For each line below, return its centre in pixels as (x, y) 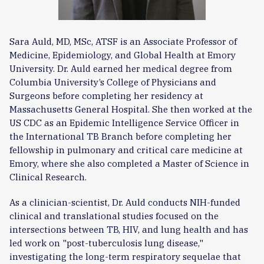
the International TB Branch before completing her (121, 136)
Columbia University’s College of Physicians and (113, 82)
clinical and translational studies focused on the (114, 215)
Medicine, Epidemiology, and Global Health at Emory (123, 55)
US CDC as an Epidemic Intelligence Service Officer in (124, 122)
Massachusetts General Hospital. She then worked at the (131, 109)
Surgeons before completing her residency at (106, 95)
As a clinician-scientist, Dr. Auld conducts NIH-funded (125, 202)
